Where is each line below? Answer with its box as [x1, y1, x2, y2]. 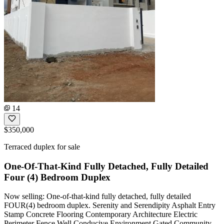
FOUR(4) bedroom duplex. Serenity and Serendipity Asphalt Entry [4, 201, 215, 210]
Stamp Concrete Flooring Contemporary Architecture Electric [4, 210, 197, 219]
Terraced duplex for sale [4, 142, 80, 151]
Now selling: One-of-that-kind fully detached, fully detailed [4, 192, 191, 201]
